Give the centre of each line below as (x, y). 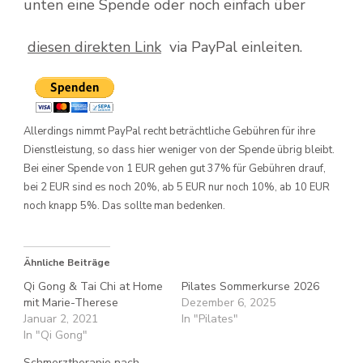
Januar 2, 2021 (61, 319)
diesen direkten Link (94, 47)
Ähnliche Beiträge (67, 263)
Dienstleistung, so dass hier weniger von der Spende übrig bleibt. (179, 150)
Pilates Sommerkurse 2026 (250, 287)
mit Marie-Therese (71, 303)
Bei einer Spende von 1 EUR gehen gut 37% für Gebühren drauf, (175, 169)
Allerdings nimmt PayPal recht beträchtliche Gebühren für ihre (169, 132)
